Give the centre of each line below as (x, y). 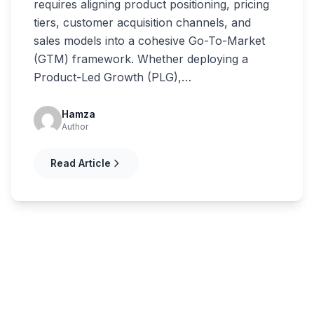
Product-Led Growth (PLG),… (112, 77)
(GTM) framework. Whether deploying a (141, 59)
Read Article (81, 163)
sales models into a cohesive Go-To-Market (149, 41)
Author (75, 127)
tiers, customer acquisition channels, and (142, 23)
